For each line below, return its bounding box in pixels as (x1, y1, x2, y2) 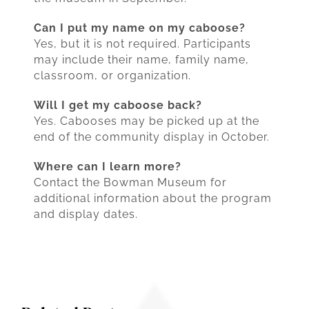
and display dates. (33, 207, 138, 221)
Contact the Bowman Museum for (33, 175, 227, 189)
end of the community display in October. (33, 130, 270, 143)
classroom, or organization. (33, 68, 191, 82)
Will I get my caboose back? (33, 98, 202, 112)
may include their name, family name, (33, 52, 249, 66)
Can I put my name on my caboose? (33, 21, 246, 34)
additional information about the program (33, 191, 272, 205)
